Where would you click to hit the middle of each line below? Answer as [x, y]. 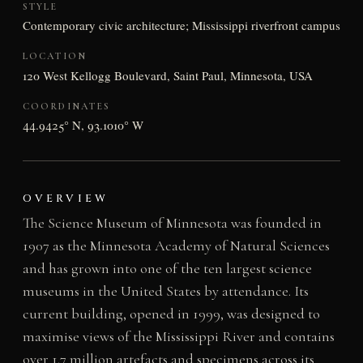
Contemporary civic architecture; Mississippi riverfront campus [181, 26]
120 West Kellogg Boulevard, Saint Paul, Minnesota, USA [167, 75]
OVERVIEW [65, 199]
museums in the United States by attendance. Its [165, 291]
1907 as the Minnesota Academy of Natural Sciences [176, 246]
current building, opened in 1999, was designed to [171, 314]
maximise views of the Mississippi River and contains [178, 337]
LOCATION [54, 56]
